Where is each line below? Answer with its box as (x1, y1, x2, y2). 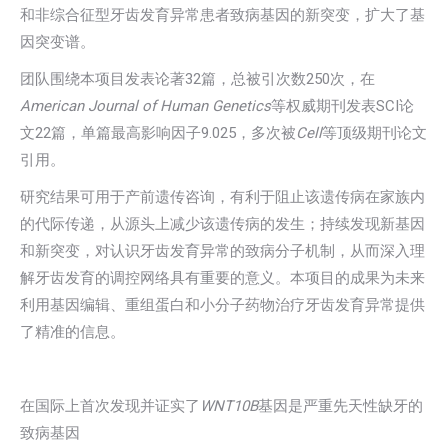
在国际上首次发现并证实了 (20, 397, 200, 415)
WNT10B (200, 397, 258, 415)
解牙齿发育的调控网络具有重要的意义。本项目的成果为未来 (20, 269, 425, 287)
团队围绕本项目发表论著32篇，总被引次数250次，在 (20, 70, 375, 88)
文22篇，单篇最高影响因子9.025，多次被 (20, 124, 296, 142)
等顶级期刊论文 (322, 124, 427, 142)
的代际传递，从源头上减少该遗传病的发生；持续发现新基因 (20, 215, 425, 233)
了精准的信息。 (20, 323, 125, 341)
